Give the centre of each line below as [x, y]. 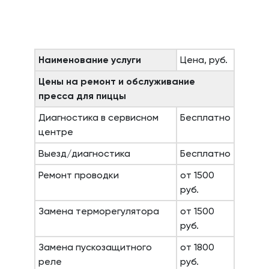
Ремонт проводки [79, 175]
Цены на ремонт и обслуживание [117, 81]
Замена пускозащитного [95, 247]
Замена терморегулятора [99, 211]
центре [56, 132]
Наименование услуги [90, 60]
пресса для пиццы [82, 96]
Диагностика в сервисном [98, 117]
